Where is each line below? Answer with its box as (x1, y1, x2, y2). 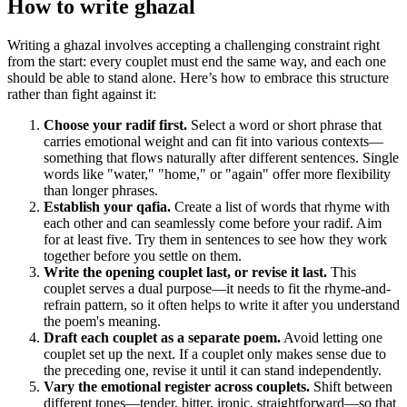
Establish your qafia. (44, 199, 171, 215)
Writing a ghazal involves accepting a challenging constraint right (7, 37, 380, 54)
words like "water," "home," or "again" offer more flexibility (44, 166, 391, 183)
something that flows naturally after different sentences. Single (44, 150, 399, 166)
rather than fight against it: (7, 86, 156, 103)
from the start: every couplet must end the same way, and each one (7, 54, 386, 70)
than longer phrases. (44, 183, 158, 199)
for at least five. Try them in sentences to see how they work (44, 232, 387, 248)
